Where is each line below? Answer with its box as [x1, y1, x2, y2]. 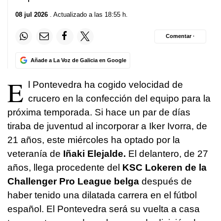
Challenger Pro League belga [7, 176, 139, 186]
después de [139, 176, 192, 186]
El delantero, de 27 [126, 148, 208, 159]
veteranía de [7, 148, 63, 159]
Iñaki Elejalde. [63, 148, 126, 159]
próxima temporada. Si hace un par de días [7, 107, 190, 117]
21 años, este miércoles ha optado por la [7, 134, 180, 145]
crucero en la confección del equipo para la [28, 93, 211, 104]
